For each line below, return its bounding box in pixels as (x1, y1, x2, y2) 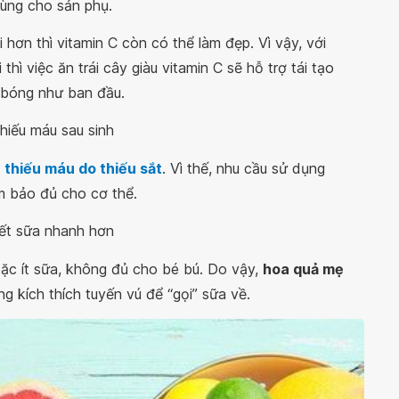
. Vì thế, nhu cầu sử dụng (162, 159, 325, 177)
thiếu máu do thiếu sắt (4, 159, 162, 177)
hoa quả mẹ (263, 259, 344, 278)
